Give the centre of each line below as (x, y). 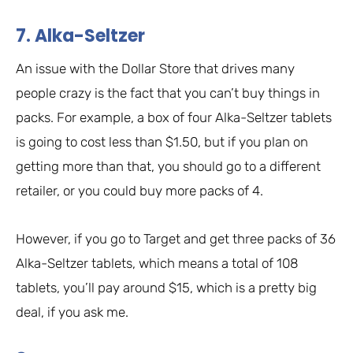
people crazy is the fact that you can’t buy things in (168, 93)
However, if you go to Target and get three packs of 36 (176, 239)
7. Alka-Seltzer (80, 36)
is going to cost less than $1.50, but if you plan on (162, 142)
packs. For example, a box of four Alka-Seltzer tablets (174, 118)
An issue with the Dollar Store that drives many (155, 69)
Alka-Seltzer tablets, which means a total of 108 (157, 264)
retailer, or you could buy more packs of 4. (139, 191)
